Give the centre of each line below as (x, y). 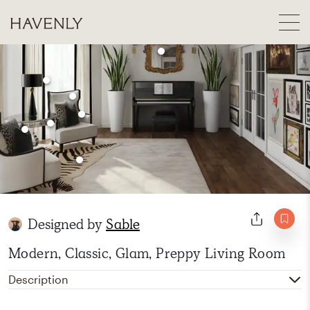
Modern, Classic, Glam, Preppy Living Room (147, 253)
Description (38, 279)
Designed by (67, 224)
